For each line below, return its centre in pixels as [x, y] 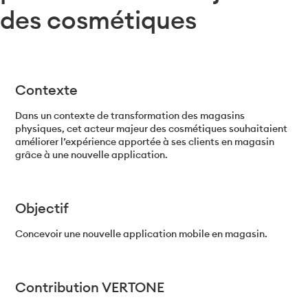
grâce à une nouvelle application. [92, 155]
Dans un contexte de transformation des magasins [130, 116]
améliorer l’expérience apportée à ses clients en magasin [145, 142]
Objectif [42, 208]
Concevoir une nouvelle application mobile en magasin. [142, 234]
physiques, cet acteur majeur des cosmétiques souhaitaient [152, 129]
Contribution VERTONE [90, 287]
